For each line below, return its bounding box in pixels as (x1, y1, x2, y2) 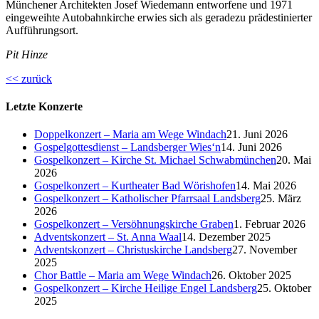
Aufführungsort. (6, 23, 81, 36)
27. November (232, 244, 297, 256)
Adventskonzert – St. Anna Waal (34, 231, 182, 244)
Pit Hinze (6, 48, 48, 61)
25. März (261, 192, 301, 205)
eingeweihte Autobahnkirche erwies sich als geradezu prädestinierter (6, 11, 312, 23)
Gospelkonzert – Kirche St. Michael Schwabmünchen (34, 154, 276, 167)
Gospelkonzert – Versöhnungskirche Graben (34, 218, 234, 231)
